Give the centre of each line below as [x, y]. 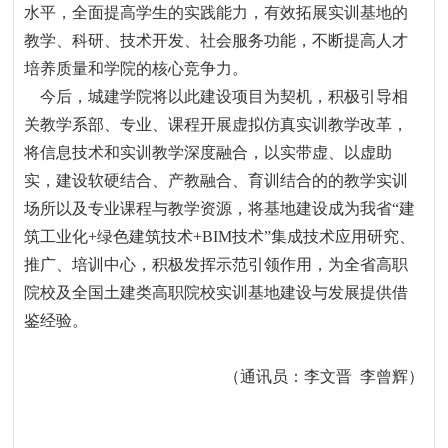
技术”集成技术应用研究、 [324, 236]
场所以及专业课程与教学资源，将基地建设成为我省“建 [220, 208]
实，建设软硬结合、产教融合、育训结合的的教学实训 [216, 180]
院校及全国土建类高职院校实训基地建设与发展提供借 [216, 292]
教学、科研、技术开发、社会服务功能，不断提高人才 [216, 40]
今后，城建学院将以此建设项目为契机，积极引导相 [224, 96]
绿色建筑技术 [145, 236]
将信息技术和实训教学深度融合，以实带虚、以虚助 [208, 152]
